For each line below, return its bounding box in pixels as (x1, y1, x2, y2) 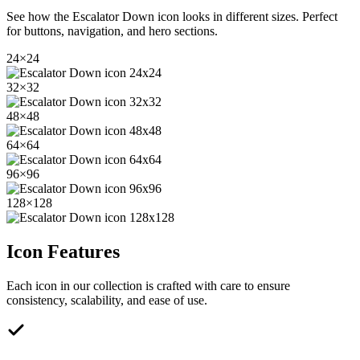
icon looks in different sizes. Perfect (154, 10, 337, 24)
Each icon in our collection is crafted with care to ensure (6, 278, 290, 292)
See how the (6, 10, 72, 24)
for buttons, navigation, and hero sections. (6, 24, 218, 39)
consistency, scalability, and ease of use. (6, 292, 207, 307)
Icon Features (6, 241, 120, 263)
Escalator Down (72, 10, 154, 24)
